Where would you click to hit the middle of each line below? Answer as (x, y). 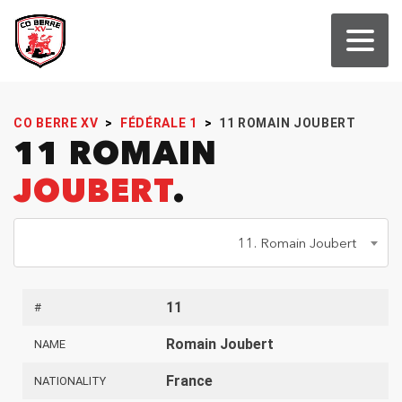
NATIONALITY (70, 380)
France (189, 380)
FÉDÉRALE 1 (158, 123)
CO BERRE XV (56, 123)
